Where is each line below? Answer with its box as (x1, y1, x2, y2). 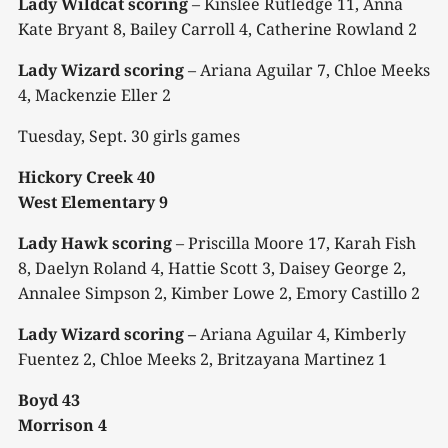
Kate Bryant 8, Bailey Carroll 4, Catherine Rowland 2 (18, 18, 417, 41)
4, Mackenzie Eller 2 (18, 84, 171, 107)
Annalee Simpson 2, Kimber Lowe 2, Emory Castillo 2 (18, 282, 420, 305)
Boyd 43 (18, 389, 80, 412)
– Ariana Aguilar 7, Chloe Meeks (184, 59, 430, 82)
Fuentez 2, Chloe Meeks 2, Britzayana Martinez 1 (18, 348, 391, 371)
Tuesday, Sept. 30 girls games (18, 125, 244, 148)
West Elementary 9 (18, 191, 168, 214)
